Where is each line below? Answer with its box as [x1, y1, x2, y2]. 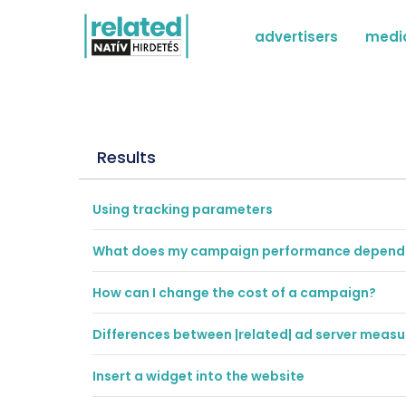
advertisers [254, 26, 338, 46]
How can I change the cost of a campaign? [92, 284, 376, 302]
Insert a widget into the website [92, 367, 304, 385]
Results [97, 146, 156, 169]
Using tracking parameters [92, 200, 273, 218]
